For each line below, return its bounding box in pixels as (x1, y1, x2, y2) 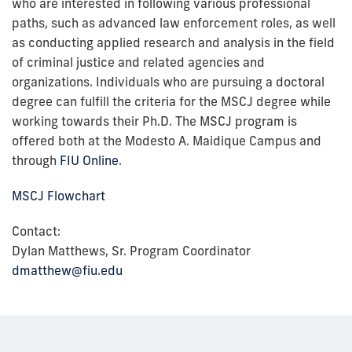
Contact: (12, 222, 60, 239)
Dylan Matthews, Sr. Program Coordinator (12, 242, 251, 258)
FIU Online (60, 152, 119, 168)
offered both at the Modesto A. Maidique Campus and (12, 132, 321, 148)
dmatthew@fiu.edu (12, 262, 123, 278)
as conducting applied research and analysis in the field (12, 34, 335, 50)
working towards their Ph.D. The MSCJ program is (12, 112, 297, 129)
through (12, 152, 60, 168)
